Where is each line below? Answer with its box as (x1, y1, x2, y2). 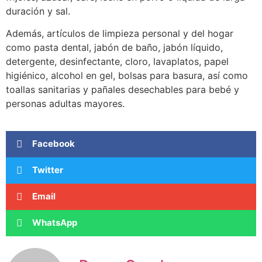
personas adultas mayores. (6, 98, 125, 110)
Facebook (32, 138, 75, 150)
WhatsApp (32, 217, 77, 229)
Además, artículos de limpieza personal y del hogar (6, 27, 233, 40)
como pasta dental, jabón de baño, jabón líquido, (6, 42, 223, 54)
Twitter (32, 164, 63, 176)
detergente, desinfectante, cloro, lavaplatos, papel (6, 56, 229, 68)
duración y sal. (6, 5, 70, 17)
